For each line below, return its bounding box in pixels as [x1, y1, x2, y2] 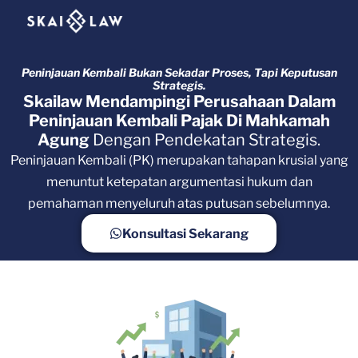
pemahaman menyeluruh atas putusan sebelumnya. [28, 196, 330, 212]
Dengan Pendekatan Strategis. [93, 130, 320, 150]
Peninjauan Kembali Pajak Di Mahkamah [28, 111, 330, 131]
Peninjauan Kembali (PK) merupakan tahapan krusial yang [10, 153, 348, 169]
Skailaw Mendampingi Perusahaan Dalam [22, 92, 336, 112]
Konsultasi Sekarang [122, 225, 249, 241]
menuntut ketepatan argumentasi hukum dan [46, 174, 312, 190]
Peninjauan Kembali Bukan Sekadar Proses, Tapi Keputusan [21, 66, 337, 80]
